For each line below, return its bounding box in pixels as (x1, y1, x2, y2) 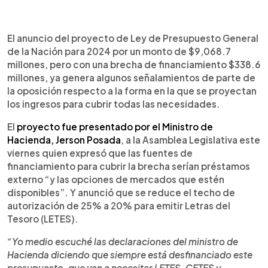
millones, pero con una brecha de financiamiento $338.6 (7, 58, 261, 70)
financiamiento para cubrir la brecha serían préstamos (7, 160, 250, 172)
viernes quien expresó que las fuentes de (7, 147, 193, 159)
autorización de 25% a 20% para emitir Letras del (7, 199, 230, 211)
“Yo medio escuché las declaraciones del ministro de (7, 235, 238, 247)
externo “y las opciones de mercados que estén (7, 173, 224, 185)
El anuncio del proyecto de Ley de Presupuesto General (7, 32, 258, 44)
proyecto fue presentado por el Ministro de (17, 120, 213, 132)
